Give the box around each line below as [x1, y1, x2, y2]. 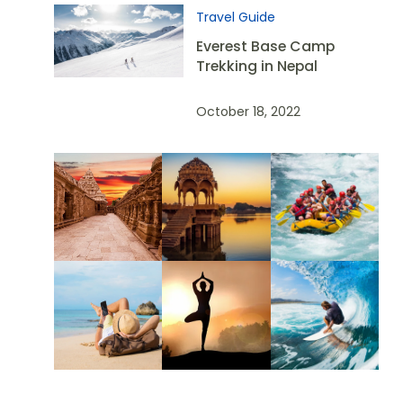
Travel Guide [196, 8, 276, 26]
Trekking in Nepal [196, 56, 318, 76]
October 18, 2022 [196, 103, 301, 121]
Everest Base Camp [196, 36, 336, 57]
